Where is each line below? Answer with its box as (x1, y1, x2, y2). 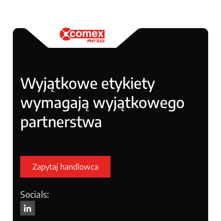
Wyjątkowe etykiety (20, 73, 155, 92)
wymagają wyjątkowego (20, 92, 185, 111)
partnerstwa (20, 111, 103, 131)
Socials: (20, 188, 49, 200)
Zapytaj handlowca (33, 161, 99, 172)
